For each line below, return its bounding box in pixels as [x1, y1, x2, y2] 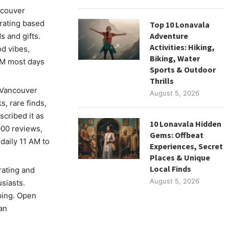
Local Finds [150, 163, 192, 174]
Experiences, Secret [150, 141, 223, 151]
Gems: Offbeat [150, 129, 204, 140]
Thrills [150, 75, 174, 86]
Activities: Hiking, [150, 41, 215, 52]
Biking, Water [150, 53, 200, 63]
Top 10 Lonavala [150, 19, 210, 30]
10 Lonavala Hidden [150, 118, 222, 129]
